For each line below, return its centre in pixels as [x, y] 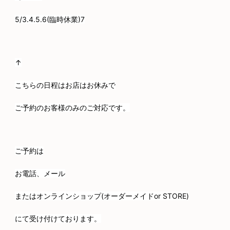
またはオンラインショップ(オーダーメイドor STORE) [102, 196]
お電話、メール [40, 173]
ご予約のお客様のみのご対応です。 [72, 107]
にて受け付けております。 [58, 218]
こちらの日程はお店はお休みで [65, 85]
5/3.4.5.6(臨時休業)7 [50, 19]
